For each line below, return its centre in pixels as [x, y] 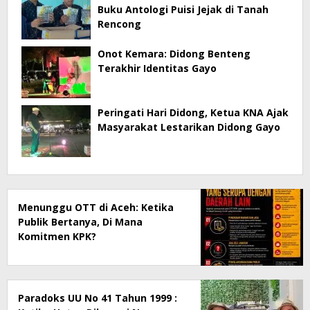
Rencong [119, 24]
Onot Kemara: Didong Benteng [174, 53]
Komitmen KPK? [57, 236]
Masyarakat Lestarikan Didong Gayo [189, 127]
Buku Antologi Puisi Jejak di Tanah [183, 9]
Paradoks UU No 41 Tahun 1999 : [98, 298]
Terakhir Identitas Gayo [157, 68]
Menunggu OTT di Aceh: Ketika [96, 207]
